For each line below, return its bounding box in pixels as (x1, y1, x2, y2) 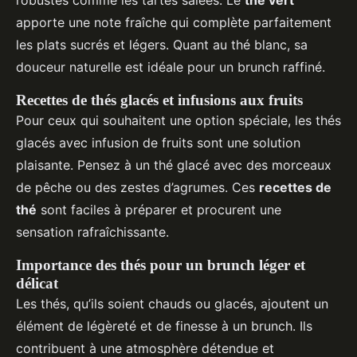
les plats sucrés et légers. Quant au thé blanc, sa (16, 36, 308, 53)
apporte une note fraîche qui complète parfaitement (16, 14, 331, 30)
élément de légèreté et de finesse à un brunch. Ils (16, 317, 312, 334)
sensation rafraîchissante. (16, 223, 169, 240)
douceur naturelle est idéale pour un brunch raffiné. (16, 58, 325, 75)
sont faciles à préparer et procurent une (37, 201, 281, 218)
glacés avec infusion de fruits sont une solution (16, 134, 300, 151)
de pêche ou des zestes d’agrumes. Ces (16, 178, 259, 195)
